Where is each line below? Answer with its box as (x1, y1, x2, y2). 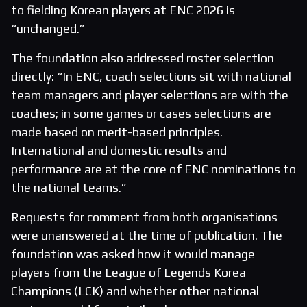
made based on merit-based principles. (11, 125, 223, 140)
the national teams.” (11, 180, 127, 195)
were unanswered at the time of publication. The (11, 228, 282, 243)
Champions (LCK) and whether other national (11, 284, 259, 299)
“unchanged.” (11, 21, 85, 36)
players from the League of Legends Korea (11, 265, 246, 280)
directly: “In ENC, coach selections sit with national (11, 69, 291, 84)
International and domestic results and (11, 143, 227, 158)
